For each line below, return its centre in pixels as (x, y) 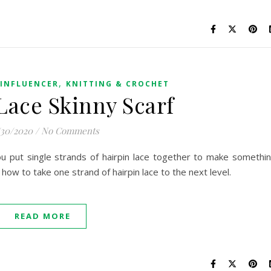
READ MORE (43, 216)
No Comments (70, 131)
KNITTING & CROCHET (117, 84)
